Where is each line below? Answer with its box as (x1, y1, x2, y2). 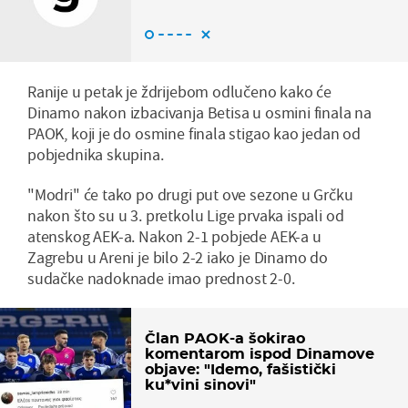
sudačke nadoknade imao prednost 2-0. (27, 267, 295, 289)
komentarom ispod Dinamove (145, 344, 374, 362)
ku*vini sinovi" (145, 375, 256, 393)
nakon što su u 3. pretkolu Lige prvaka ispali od (27, 204, 344, 226)
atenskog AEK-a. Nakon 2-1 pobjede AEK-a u (27, 225, 321, 247)
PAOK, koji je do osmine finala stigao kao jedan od (27, 122, 362, 144)
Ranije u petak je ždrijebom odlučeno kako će (27, 80, 332, 102)
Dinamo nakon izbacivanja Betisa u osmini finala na (27, 101, 372, 123)
